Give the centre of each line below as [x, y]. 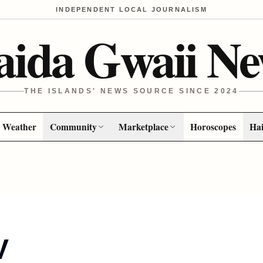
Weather [19, 127]
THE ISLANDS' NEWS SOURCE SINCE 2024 [131, 91]
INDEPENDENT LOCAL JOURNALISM [131, 9]
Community [73, 127]
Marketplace [144, 127]
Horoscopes [213, 127]
